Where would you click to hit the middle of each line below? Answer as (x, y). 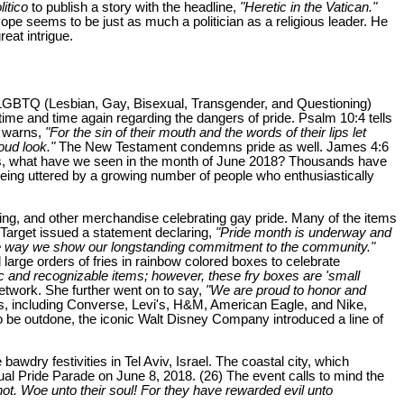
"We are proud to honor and (286, 291)
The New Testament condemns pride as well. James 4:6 (222, 147)
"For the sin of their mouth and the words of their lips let (206, 133)
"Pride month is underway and (303, 233)
